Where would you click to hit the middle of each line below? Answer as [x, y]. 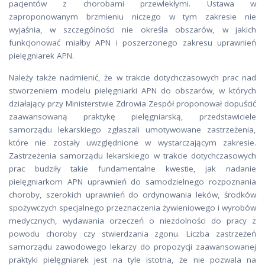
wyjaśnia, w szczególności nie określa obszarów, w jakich [132, 30]
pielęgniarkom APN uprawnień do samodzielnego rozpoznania [132, 182]
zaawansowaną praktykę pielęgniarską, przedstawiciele [132, 117]
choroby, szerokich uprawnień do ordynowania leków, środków [132, 195]
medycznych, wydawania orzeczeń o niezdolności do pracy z [132, 221]
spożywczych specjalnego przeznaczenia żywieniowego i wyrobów [132, 208]
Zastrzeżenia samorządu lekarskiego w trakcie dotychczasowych [132, 156]
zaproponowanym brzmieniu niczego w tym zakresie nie [132, 17]
